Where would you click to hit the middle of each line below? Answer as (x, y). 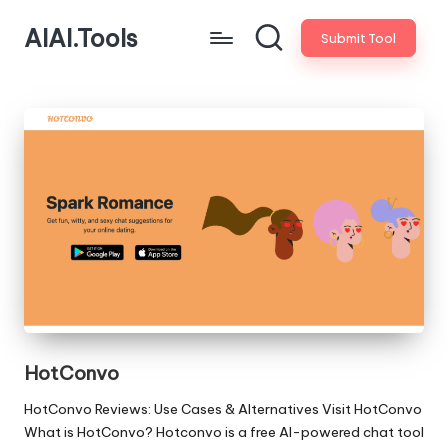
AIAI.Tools (81, 38)
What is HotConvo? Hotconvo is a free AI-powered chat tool (224, 431)
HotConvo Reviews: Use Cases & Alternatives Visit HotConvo (223, 408)
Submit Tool (358, 37)
